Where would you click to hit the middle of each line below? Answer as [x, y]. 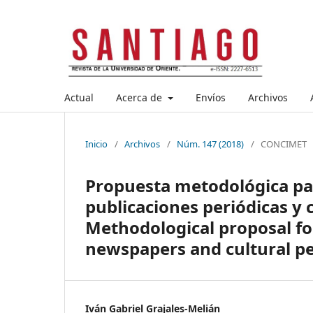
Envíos [210, 97]
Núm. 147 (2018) [210, 144]
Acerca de [140, 97]
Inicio [96, 144]
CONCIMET [284, 144]
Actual [79, 97]
